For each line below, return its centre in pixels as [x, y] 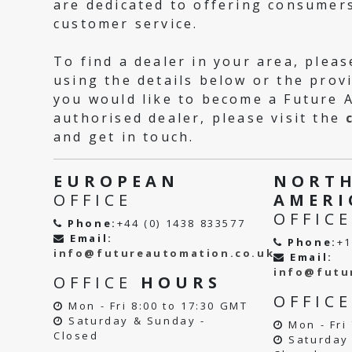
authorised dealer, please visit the [200, 118]
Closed [76, 335]
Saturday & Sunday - [135, 321]
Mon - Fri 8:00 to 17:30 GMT [156, 306]
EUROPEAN [116, 181]
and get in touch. [124, 137]
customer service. [126, 24]
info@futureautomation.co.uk [164, 253]
